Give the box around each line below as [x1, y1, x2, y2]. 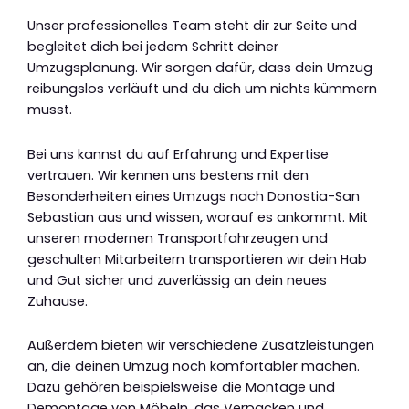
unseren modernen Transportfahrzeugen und [27, 228, 328, 247]
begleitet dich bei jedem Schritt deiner [27, 37, 278, 57]
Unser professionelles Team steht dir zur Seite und [27, 16, 357, 36]
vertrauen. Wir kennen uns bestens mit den [27, 165, 309, 184]
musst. [27, 100, 72, 120]
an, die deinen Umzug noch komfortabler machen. [27, 357, 360, 376]
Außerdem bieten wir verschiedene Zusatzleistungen [27, 336, 374, 355]
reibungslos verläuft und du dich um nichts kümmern [27, 79, 377, 99]
